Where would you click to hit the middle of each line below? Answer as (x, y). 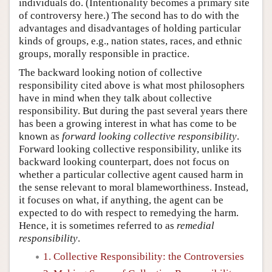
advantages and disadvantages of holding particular (130, 28)
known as (40, 136)
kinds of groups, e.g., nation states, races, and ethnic (131, 41)
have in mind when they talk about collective (115, 98)
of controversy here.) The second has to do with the (129, 15)
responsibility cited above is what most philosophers (132, 85)
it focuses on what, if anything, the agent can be (121, 200)
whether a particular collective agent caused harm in (131, 174)
